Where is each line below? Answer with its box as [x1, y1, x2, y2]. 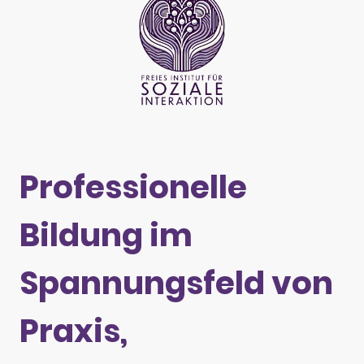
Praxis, [19, 308, 128, 353]
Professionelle [19, 164, 247, 210]
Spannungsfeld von [19, 260, 333, 305]
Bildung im [19, 212, 199, 258]
